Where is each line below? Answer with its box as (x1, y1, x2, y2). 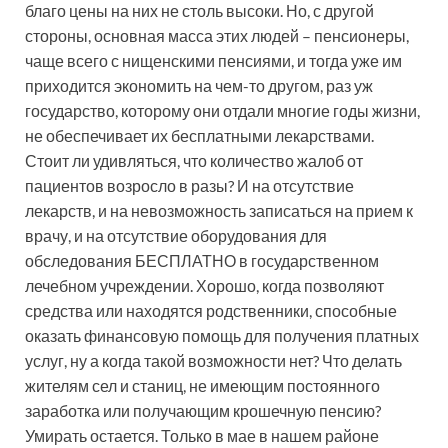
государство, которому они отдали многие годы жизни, (25, 100, 420, 120)
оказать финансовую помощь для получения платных (25, 325, 419, 345)
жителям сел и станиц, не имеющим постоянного (25, 375, 380, 395)
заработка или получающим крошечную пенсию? (25, 400, 381, 420)
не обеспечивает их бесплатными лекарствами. (25, 125, 377, 145)
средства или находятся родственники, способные (25, 300, 397, 320)
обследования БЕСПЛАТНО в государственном (25, 250, 379, 270)
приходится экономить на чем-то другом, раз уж (25, 75, 373, 95)
